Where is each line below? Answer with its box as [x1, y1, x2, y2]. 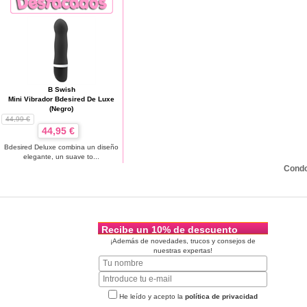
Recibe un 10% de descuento [101, 223, 238, 235]
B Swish [47, 85, 75, 93]
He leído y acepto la [117, 292, 185, 300]
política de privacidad [185, 292, 258, 300]
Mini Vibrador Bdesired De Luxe [8, 95, 114, 103]
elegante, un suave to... [23, 152, 99, 160]
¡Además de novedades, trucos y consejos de [110, 236, 256, 245]
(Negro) [49, 104, 73, 112]
